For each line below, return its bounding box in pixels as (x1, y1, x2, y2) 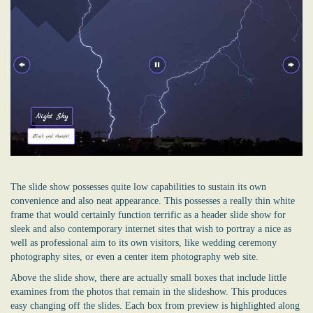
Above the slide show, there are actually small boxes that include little (10, 272, 286, 283)
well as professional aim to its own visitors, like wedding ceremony (10, 238, 277, 248)
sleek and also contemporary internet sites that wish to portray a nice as (10, 224, 291, 234)
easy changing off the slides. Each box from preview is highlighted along (10, 300, 300, 311)
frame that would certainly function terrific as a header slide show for (10, 210, 286, 220)
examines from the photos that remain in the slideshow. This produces (10, 286, 286, 297)
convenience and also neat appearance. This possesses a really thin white (10, 196, 295, 206)
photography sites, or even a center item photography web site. (10, 252, 259, 262)
